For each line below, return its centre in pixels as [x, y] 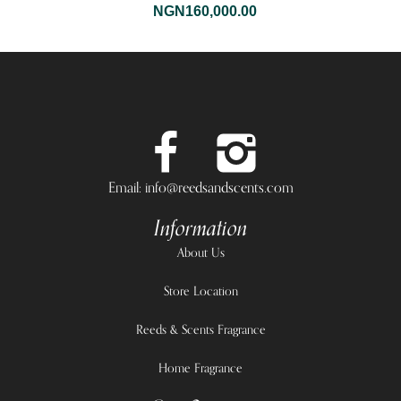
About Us [200, 252]
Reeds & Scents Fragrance [200, 329]
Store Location [200, 291]
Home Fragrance [200, 368]
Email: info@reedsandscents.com [200, 188]
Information [200, 228]
